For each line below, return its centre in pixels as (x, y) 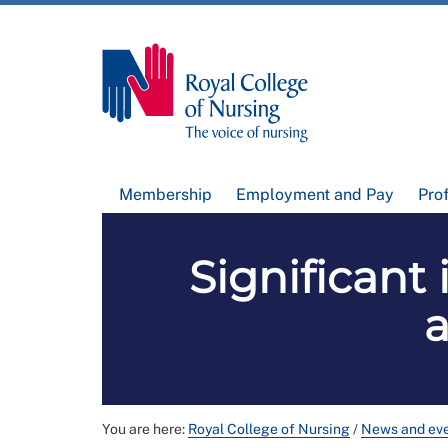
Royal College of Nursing (269, 429)
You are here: (145, 429)
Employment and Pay (314, 195)
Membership (166, 195)
